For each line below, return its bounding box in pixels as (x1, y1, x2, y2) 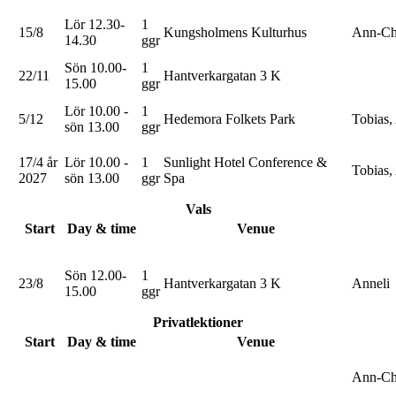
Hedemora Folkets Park (164, 110, 295, 126)
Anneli (352, 275, 390, 291)
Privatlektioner (153, 314, 243, 330)
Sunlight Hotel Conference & (164, 154, 327, 170)
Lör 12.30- (65, 16, 125, 32)
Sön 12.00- (65, 267, 126, 283)
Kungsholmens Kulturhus (164, 24, 307, 40)
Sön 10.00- (65, 59, 126, 75)
